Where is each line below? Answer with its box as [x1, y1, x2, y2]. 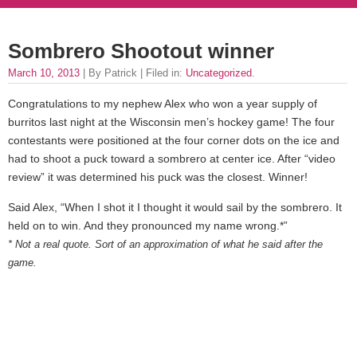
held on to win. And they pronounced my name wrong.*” [8, 218, 288, 232]
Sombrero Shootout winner [8, 40, 274, 62]
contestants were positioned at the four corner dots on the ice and [8, 134, 339, 147]
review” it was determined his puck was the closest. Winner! [8, 171, 308, 184]
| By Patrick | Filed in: [80, 67, 186, 79]
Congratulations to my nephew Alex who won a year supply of [8, 97, 317, 111]
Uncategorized [186, 67, 252, 79]
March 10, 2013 [8, 67, 80, 79]
